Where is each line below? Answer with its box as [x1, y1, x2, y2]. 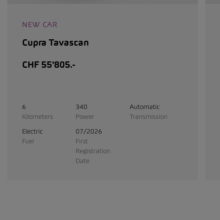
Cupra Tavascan [22, 37, 89, 49]
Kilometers [22, 112, 53, 121]
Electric [22, 127, 43, 136]
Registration [76, 147, 111, 155]
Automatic [129, 103, 160, 111]
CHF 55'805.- [22, 59, 75, 71]
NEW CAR [22, 20, 57, 29]
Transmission [129, 112, 167, 121]
